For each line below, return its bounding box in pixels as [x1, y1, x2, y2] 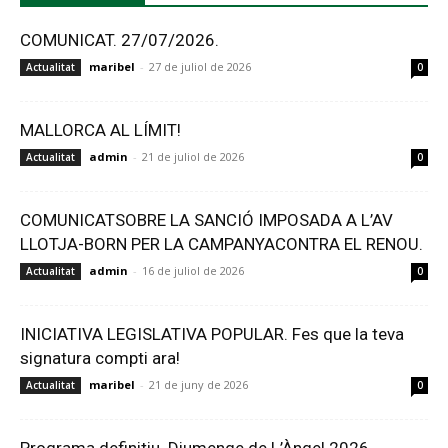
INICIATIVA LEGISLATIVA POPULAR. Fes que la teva [20, 323, 404, 344]
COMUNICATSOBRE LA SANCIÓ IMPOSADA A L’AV [20, 209, 393, 230]
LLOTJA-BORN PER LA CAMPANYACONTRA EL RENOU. [20, 233, 423, 254]
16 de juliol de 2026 [142, 262, 244, 278]
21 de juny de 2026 [149, 376, 248, 392]
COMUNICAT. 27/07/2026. [20, 29, 219, 50]
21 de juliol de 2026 [142, 148, 244, 164]
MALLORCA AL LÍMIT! [20, 119, 181, 140]
